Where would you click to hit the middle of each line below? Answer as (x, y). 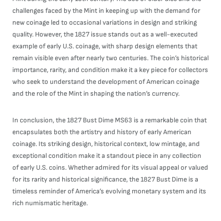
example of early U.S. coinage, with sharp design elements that (105, 46)
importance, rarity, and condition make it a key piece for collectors (110, 70)
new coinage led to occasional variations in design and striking (105, 22)
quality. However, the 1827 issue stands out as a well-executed (105, 34)
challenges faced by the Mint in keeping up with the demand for (106, 11)
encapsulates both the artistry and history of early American (102, 132)
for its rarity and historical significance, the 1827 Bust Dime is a (105, 179)
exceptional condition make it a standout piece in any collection (107, 156)
